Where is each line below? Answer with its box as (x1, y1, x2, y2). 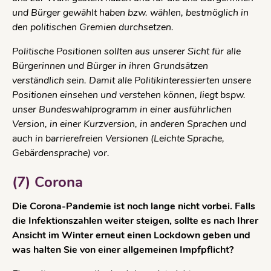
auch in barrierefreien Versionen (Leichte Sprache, (12, 132, 224, 146)
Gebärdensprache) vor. (12, 146, 109, 160)
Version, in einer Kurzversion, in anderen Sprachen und (12, 117, 246, 131)
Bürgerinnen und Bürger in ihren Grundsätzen (12, 59, 208, 73)
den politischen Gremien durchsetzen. (12, 21, 176, 34)
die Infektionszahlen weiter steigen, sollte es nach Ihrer (12, 214, 258, 228)
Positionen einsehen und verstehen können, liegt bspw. (12, 88, 246, 102)
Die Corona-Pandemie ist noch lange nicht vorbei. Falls (12, 200, 255, 214)
